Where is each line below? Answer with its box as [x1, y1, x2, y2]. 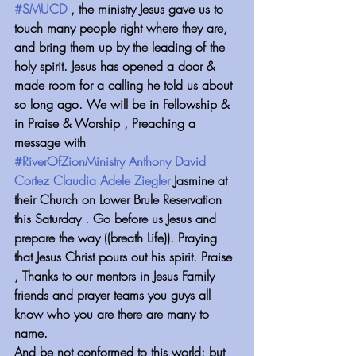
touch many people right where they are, [14, 18, 231, 37]
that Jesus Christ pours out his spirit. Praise [14, 247, 236, 265]
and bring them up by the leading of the [14, 37, 229, 56]
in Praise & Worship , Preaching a [14, 114, 199, 132]
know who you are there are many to [14, 304, 213, 323]
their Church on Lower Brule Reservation [14, 190, 226, 208]
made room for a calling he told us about [14, 75, 236, 94]
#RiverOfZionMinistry [14, 152, 125, 170]
